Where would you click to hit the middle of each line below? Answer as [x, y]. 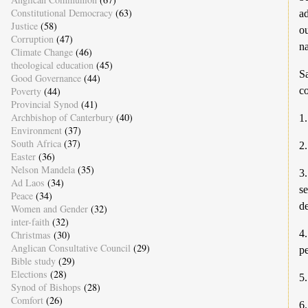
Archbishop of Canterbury [62, 117]
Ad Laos [27, 182]
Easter [23, 156]
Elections [29, 274]
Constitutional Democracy [62, 12]
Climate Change [42, 52]
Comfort [27, 300]
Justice [24, 25]
